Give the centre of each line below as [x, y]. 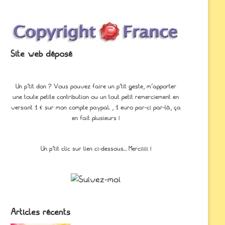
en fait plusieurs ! [96, 118]
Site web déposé [41, 54]
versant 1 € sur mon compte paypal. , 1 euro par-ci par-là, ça [96, 108]
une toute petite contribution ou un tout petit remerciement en [96, 97]
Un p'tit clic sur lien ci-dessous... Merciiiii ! [96, 149]
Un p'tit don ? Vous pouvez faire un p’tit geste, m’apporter [96, 87]
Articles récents [40, 212]
